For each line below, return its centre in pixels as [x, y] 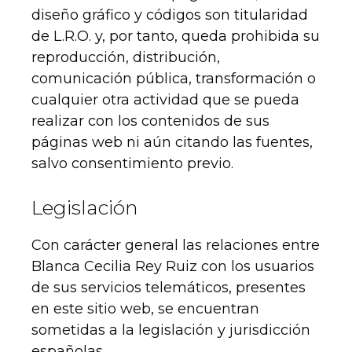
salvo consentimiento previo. [132, 164]
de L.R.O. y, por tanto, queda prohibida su [176, 37]
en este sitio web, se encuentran [145, 309]
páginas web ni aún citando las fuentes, [172, 143]
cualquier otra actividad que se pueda [165, 100]
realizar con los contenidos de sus [150, 121]
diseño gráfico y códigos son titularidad [170, 15]
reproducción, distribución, [126, 58]
